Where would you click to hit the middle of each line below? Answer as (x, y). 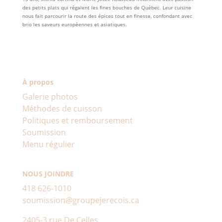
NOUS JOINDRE (48, 174)
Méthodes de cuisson (62, 108)
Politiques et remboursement (77, 120)
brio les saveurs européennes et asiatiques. (74, 24)
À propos (38, 82)
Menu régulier (48, 144)
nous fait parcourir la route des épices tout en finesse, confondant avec (107, 16)
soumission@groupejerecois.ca (81, 200)
